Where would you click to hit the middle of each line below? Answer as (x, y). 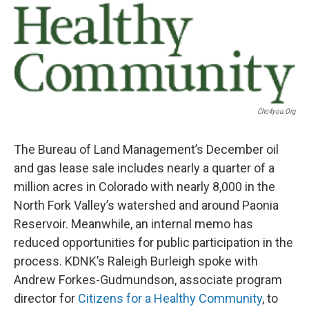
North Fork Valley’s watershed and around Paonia (146, 206)
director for (46, 299)
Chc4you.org (276, 112)
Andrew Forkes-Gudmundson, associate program (148, 280)
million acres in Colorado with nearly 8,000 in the (144, 187)
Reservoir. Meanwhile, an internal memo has (133, 224)
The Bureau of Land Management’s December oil (146, 150)
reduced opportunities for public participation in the (153, 243)
